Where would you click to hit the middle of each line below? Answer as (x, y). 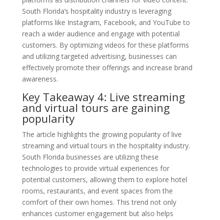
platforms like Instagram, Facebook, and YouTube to (106, 22)
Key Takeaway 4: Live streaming (103, 96)
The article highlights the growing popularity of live (102, 134)
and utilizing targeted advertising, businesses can (99, 56)
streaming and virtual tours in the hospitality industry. (106, 145)
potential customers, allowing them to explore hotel (104, 179)
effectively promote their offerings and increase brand (107, 67)
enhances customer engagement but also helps (97, 213)
